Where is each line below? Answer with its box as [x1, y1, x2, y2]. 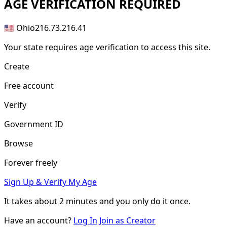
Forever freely [4, 157, 57, 168]
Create [4, 60, 29, 72]
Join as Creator [99, 214, 156, 226]
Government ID [4, 118, 63, 130]
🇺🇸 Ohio [4, 22, 35, 33]
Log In [73, 214, 97, 226]
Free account [4, 80, 54, 91]
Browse [4, 137, 33, 149]
